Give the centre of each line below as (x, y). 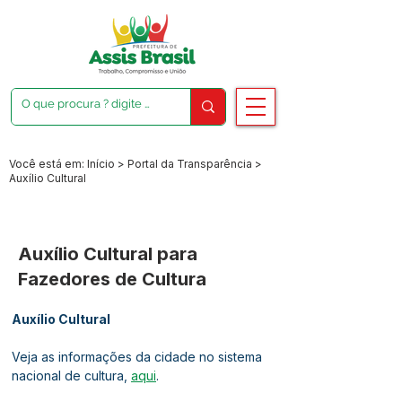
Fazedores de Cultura (112, 279)
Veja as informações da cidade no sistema (139, 357)
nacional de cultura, (71, 376)
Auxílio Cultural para (108, 254)
